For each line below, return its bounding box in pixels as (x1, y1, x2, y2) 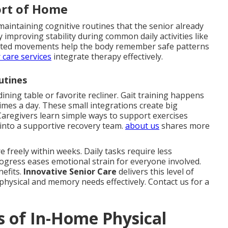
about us (125, 120, 159, 131)
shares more (159, 120, 210, 131)
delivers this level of (117, 165, 194, 177)
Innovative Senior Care (23, 165, 117, 177)
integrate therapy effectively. (51, 50, 163, 62)
